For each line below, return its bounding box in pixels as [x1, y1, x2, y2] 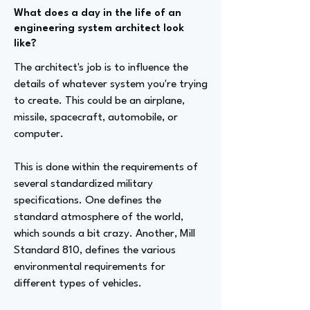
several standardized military [14, 179, 153, 190]
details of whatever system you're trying [14, 79, 208, 90]
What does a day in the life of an [14, 8, 181, 19]
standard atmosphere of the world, [14, 212, 183, 223]
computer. [14, 129, 64, 140]
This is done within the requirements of [14, 162, 198, 173]
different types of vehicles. [14, 278, 142, 289]
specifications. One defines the [14, 195, 161, 206]
